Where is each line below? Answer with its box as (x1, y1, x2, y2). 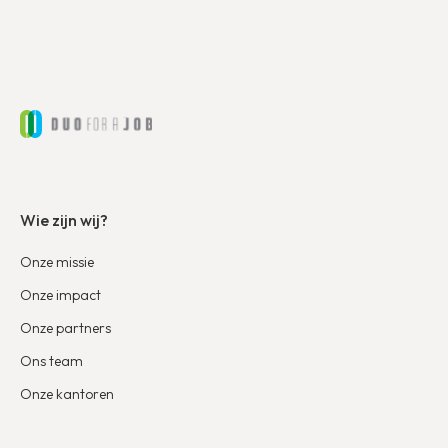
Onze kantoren (20, 385, 114, 404)
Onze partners (20, 319, 111, 338)
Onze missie (20, 253, 94, 272)
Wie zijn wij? (20, 210, 108, 231)
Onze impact (20, 286, 101, 305)
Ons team (20, 352, 83, 371)
